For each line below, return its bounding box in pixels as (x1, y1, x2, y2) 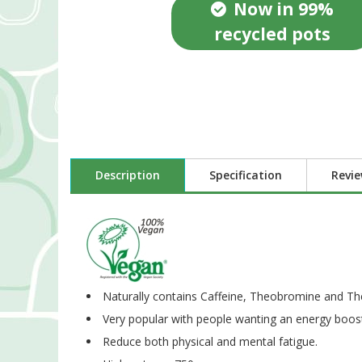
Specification (209, 167, 282, 183)
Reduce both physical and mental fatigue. (103, 334, 318, 350)
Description (95, 167, 160, 183)
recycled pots (214, 23, 330, 46)
